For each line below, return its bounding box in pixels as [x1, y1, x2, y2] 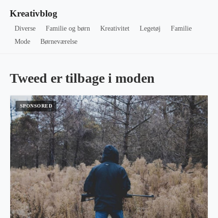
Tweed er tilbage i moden [10, 71, 155, 86]
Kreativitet [100, 25, 129, 32]
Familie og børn [46, 25, 91, 32]
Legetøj [139, 25, 161, 32]
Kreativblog [10, 8, 57, 18]
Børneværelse [40, 38, 78, 45]
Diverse [15, 25, 36, 32]
